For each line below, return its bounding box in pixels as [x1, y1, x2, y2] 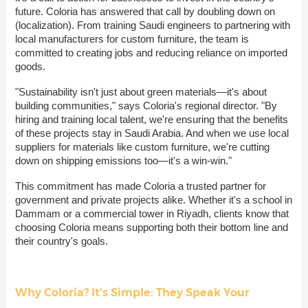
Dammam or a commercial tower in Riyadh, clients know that [14, 208, 289, 220]
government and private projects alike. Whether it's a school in [14, 194, 292, 206]
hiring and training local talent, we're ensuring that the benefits [14, 113, 288, 126]
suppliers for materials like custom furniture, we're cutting [14, 141, 269, 153]
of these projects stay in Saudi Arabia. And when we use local [14, 127, 289, 140]
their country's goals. [14, 235, 108, 247]
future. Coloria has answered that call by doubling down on [14, 5, 275, 18]
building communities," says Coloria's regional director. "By [14, 100, 277, 112]
